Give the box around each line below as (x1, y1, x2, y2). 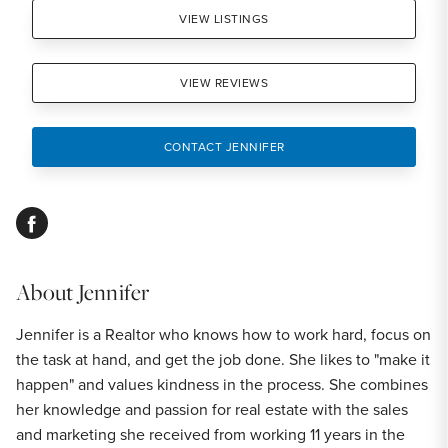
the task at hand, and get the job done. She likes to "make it (16, 348, 430, 371)
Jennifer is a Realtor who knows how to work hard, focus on (16, 323, 431, 346)
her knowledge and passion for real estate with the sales (16, 398, 408, 421)
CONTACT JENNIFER (163, 138, 285, 156)
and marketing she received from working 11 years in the (16, 423, 405, 446)
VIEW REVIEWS (180, 74, 268, 92)
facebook (15, 207, 80, 230)
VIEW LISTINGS (179, 10, 269, 28)
